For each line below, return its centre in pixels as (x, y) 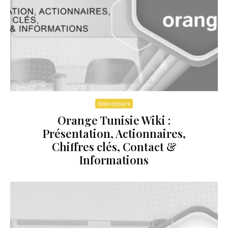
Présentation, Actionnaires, (114, 134)
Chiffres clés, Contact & (114, 147)
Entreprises (114, 104)
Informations (114, 160)
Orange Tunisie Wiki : (114, 120)
